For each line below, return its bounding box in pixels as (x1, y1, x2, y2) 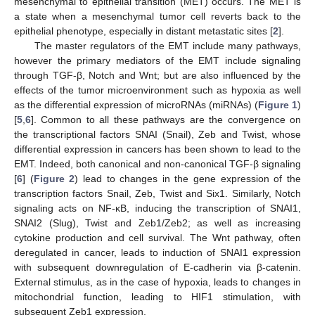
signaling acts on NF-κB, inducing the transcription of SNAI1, (14, 202, 301, 214)
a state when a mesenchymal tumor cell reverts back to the (14, 10, 301, 22)
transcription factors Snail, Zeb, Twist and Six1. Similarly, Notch (14, 187, 301, 199)
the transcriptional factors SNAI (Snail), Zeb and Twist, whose (14, 128, 301, 140)
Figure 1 (258, 98, 297, 110)
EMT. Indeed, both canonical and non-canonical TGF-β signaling (14, 157, 301, 169)
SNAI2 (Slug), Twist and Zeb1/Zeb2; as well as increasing (14, 217, 301, 229)
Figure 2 (33, 172, 75, 184)
